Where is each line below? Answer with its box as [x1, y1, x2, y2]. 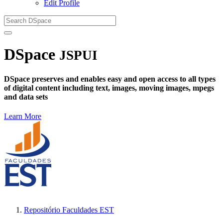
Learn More [4, 112, 41, 121]
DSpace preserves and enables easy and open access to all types [4, 74, 216, 83]
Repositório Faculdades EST [24, 206, 114, 215]
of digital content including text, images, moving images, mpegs [4, 83, 214, 92]
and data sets [4, 92, 48, 101]
